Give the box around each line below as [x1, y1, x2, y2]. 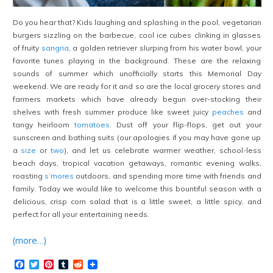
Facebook [24, 258, 67, 271]
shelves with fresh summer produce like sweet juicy [12, 107, 212, 116]
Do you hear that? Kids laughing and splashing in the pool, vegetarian [12, 17, 261, 27]
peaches [211, 107, 244, 116]
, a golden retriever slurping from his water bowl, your [68, 43, 261, 52]
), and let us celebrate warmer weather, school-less [64, 145, 261, 155]
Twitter [39, 258, 71, 271]
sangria [41, 43, 69, 52]
